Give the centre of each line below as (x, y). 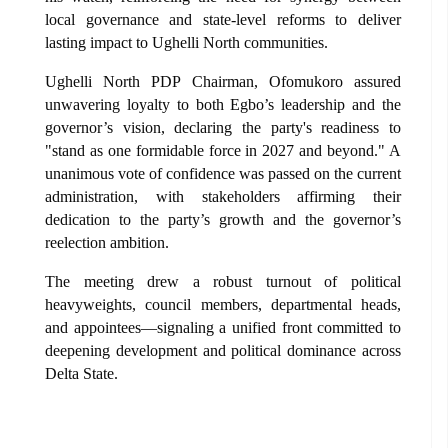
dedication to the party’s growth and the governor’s (223, 219)
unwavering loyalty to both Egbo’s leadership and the (223, 104)
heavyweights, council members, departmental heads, (223, 304)
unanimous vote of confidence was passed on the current (223, 173)
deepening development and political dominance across (223, 350)
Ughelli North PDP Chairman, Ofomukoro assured (223, 81)
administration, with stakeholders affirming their (223, 196)
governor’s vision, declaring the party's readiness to (223, 127)
